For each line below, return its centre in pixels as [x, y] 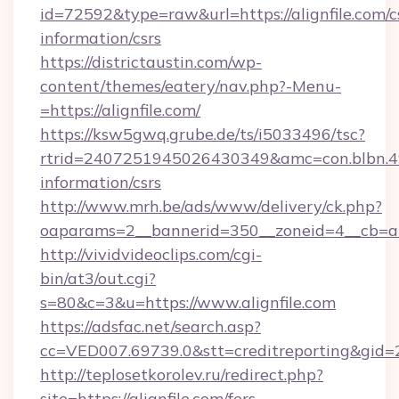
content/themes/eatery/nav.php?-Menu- [191, 86]
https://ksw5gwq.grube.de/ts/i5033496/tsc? [203, 134]
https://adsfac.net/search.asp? [151, 326]
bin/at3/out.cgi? [98, 278]
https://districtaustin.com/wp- [151, 62]
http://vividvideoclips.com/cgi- [151, 254]
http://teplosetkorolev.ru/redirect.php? [182, 375]
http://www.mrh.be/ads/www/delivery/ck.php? [211, 206]
